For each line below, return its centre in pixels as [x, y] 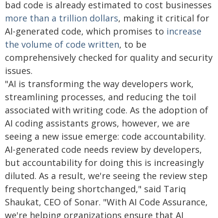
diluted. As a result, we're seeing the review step [106, 176]
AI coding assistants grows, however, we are [97, 123]
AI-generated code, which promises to [86, 31]
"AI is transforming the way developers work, [99, 84]
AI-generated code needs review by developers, [103, 149]
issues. [19, 71]
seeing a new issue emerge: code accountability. [105, 136]
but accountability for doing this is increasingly [104, 163]
